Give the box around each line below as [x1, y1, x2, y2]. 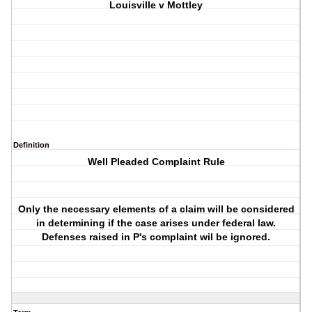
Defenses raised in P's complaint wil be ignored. [42, 231, 271, 243]
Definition [13, 141, 49, 150]
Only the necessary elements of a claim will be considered [17, 203, 295, 215]
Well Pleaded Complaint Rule [87, 156, 225, 168]
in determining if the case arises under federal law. [36, 217, 276, 229]
